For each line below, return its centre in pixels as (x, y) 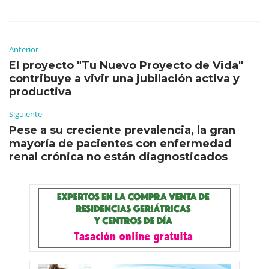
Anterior (24, 49)
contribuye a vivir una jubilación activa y (124, 78)
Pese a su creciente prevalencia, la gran (122, 130)
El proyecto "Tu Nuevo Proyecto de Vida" (126, 65)
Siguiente (26, 114)
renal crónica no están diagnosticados (118, 156)
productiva (40, 92)
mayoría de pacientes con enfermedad (120, 143)
